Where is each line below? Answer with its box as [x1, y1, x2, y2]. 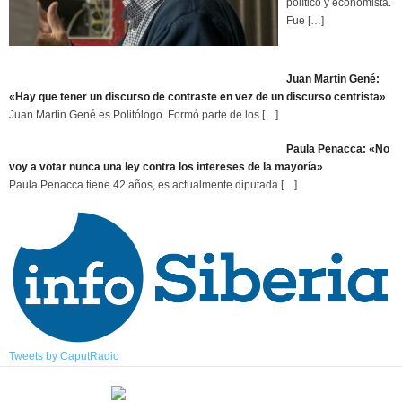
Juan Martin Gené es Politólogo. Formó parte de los [9, 108, 262, 121]
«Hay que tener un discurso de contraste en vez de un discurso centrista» [9, 90, 386, 103]
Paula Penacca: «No [286, 142, 389, 155]
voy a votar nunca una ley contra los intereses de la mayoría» [9, 160, 323, 173]
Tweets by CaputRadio [9, 350, 119, 363]
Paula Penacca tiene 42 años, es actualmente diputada [9, 178, 281, 191]
